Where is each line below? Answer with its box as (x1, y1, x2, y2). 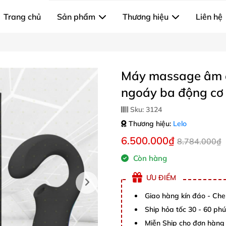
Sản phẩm (57, 12, 95, 22)
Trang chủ (4, 12, 41, 22)
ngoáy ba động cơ (121, 85, 223, 100)
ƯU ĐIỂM (146, 173, 176, 182)
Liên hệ (196, 12, 222, 22)
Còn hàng (131, 153, 167, 163)
